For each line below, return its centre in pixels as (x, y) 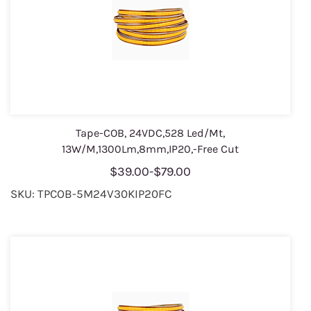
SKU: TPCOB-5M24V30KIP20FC (91, 194)
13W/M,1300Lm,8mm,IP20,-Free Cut (150, 149)
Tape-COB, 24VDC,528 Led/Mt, (150, 133)
